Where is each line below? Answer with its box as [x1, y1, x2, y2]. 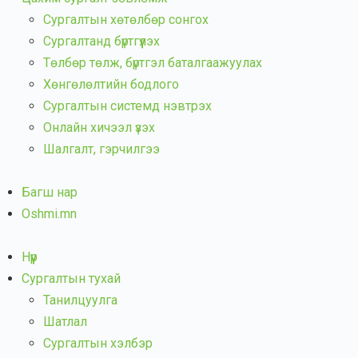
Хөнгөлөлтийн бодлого [43, 77, 179, 92]
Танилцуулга [43, 292, 117, 308]
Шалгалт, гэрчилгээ [43, 141, 160, 157]
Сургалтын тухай [22, 271, 121, 286]
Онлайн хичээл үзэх [43, 120, 155, 135]
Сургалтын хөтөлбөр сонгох [43, 12, 209, 27]
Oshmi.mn [22, 206, 77, 221]
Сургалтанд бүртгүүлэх [43, 34, 160, 49]
